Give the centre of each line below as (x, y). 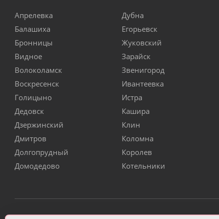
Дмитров (31, 139)
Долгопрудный (42, 152)
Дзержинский (39, 125)
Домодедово (37, 166)
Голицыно (33, 98)
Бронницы (34, 43)
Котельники (143, 166)
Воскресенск (37, 84)
